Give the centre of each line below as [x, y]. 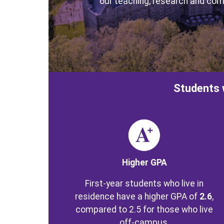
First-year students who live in [144, 183]
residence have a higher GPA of [137, 196]
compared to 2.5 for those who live [144, 209]
